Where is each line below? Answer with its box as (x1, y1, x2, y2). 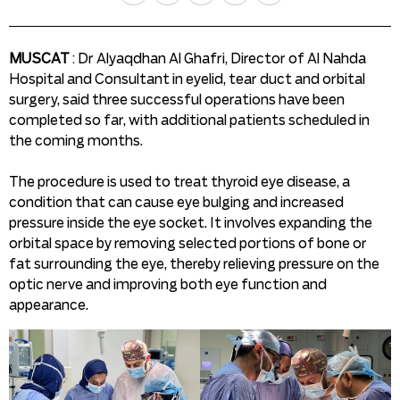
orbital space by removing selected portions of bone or (9, 237, 367, 252)
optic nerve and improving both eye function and (9, 279, 327, 293)
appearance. (9, 299, 88, 313)
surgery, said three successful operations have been (9, 94, 345, 108)
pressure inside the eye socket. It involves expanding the (9, 217, 372, 231)
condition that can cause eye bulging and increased (9, 196, 344, 211)
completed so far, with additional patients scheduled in (9, 114, 370, 129)
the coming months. (9, 135, 143, 149)
